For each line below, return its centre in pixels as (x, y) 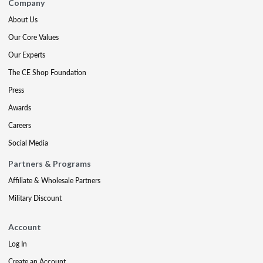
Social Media (28, 143)
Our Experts (27, 55)
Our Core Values (33, 37)
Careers (20, 125)
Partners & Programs (50, 163)
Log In (18, 244)
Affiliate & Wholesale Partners (54, 180)
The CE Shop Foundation (47, 72)
